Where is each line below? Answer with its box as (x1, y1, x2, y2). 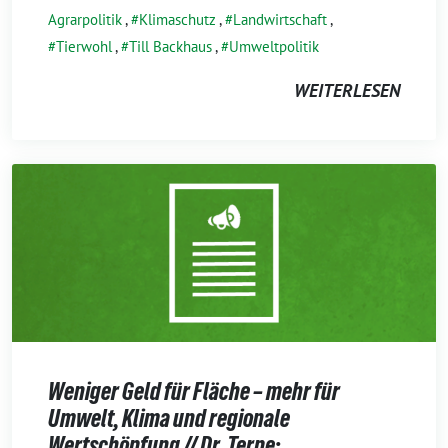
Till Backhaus (129, 36, 212, 56)
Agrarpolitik (48, 9, 122, 29)
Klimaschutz (139, 9, 216, 29)
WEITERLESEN (294, 78, 400, 102)
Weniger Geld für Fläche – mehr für (48, 377, 340, 405)
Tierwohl (56, 36, 112, 56)
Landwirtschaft (233, 9, 327, 29)
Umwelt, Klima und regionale (48, 404, 290, 432)
